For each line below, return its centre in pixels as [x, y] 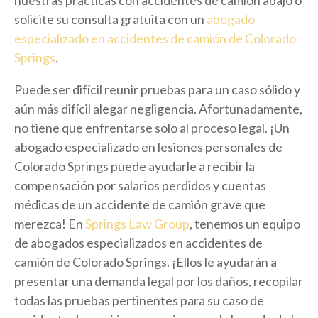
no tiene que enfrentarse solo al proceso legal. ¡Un [152, 127]
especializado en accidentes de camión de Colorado [155, 38]
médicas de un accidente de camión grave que [140, 204]
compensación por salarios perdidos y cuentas [140, 185]
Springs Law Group [137, 223]
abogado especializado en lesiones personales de [148, 147]
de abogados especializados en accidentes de [138, 242]
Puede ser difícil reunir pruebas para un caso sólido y [157, 89]
